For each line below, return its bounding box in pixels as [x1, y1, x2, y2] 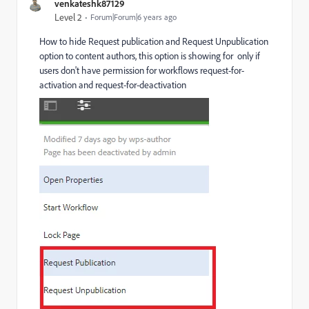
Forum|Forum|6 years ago [90, 12, 177, 22]
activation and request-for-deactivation [39, 79, 186, 91]
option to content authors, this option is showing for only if [39, 50, 260, 62]
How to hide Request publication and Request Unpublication [39, 35, 268, 48]
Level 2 [54, 11, 82, 23]
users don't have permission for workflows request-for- [39, 64, 244, 77]
